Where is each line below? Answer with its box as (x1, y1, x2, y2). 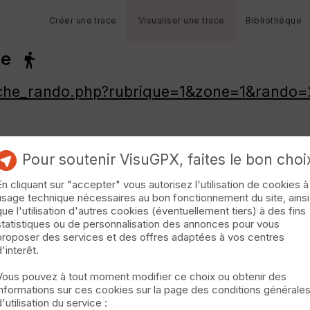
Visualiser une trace (138, 15, 225, 26)
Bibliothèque (246, 15, 302, 26)
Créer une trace (48, 15, 117, 26)
